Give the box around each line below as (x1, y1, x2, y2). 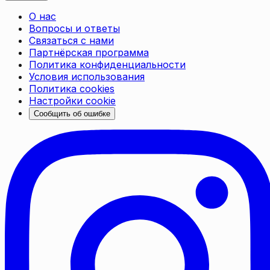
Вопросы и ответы (29, 22, 120, 35)
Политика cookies (29, 83, 115, 95)
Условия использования (29, 71, 145, 83)
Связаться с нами (29, 34, 114, 47)
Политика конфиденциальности (29, 58, 186, 71)
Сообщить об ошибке (34, 109, 110, 119)
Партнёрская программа (29, 46, 149, 59)
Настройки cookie (29, 95, 116, 107)
